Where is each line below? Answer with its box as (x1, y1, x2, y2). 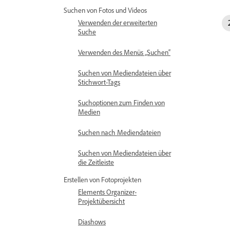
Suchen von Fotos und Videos (64, 6, 147, 14)
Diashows (78, 217, 106, 226)
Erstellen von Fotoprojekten (64, 175, 141, 184)
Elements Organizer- (78, 187, 137, 196)
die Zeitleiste (78, 158, 114, 166)
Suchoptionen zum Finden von (78, 98, 165, 107)
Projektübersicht (78, 197, 125, 205)
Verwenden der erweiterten (78, 18, 157, 27)
